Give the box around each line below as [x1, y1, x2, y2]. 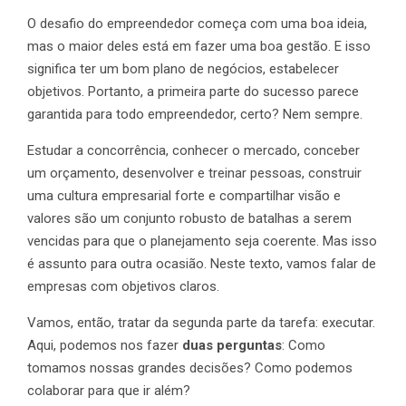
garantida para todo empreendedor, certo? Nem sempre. [27, 106, 362, 123]
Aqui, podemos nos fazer [27, 337, 182, 354]
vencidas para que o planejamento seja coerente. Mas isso [27, 233, 377, 250]
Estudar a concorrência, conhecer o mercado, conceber [27, 142, 360, 159]
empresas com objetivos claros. [27, 278, 219, 295]
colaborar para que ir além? [27, 382, 190, 400]
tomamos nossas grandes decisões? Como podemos [27, 360, 353, 377]
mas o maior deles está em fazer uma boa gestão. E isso [27, 38, 371, 55]
